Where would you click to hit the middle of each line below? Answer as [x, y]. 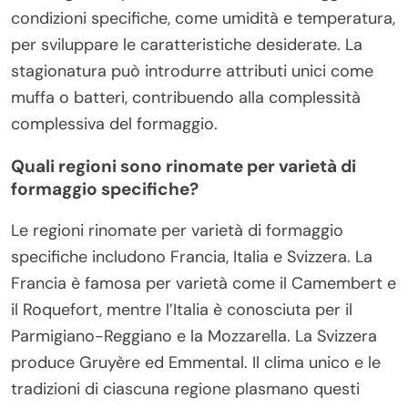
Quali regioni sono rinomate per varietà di [184, 166]
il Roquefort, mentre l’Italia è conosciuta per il [182, 309]
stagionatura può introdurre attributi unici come [192, 71]
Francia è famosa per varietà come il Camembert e [204, 283]
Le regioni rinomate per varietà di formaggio [177, 230]
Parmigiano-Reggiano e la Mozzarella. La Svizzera [194, 336]
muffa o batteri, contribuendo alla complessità [186, 97]
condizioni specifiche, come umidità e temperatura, [203, 18]
